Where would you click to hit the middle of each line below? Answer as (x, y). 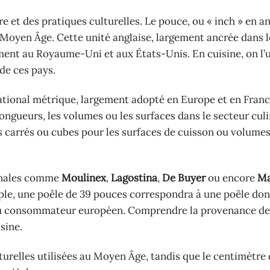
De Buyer (184, 177)
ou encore (231, 177)
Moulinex (84, 177)
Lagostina (134, 177)
